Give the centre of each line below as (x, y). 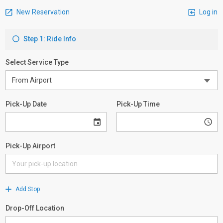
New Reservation (42, 12)
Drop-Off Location (35, 208)
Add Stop (27, 189)
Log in (208, 12)
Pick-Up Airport (30, 146)
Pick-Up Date (26, 104)
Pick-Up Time (138, 104)
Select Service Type (37, 62)
